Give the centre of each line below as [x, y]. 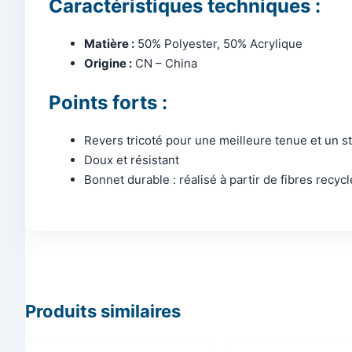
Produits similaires [103, 311]
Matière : [109, 43]
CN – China [165, 63]
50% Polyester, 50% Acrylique [218, 43]
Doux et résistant [132, 160]
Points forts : [108, 103]
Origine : [108, 63]
